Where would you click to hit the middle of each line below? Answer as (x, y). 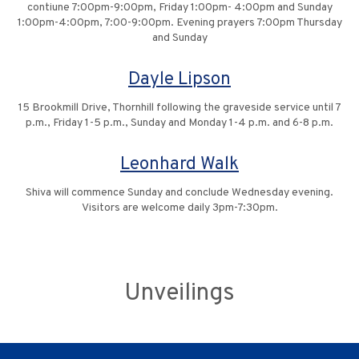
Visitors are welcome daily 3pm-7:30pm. (179, 208)
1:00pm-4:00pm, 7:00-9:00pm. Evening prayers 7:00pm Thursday (179, 23)
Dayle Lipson (179, 80)
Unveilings (179, 294)
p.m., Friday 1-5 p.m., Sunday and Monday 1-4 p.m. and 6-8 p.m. (179, 123)
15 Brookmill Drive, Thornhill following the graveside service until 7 (179, 108)
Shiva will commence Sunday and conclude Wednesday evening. (179, 193)
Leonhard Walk (179, 165)
